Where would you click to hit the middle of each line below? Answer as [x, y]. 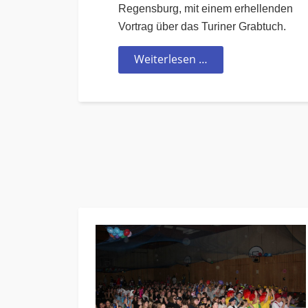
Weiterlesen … [171, 59]
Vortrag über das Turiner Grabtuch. [202, 27]
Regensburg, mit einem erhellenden [206, 9]
